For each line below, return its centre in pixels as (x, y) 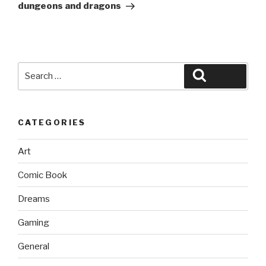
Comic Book (42, 175)
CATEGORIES (52, 122)
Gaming (34, 222)
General (34, 246)
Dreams (34, 199)
